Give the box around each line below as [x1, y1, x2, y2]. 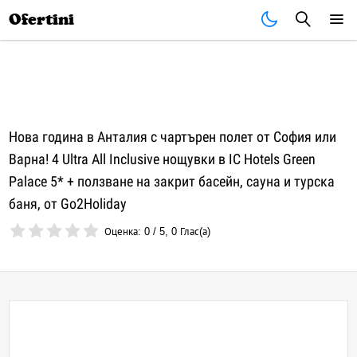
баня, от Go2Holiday [9, 195, 127, 212]
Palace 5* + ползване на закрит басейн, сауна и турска [9, 173, 335, 190]
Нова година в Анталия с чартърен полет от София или [9, 128, 337, 145]
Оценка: [104, 226, 145, 237]
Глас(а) [177, 226, 211, 237]
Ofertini [9, 10, 75, 29]
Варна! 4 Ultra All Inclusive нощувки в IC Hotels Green [9, 151, 316, 167]
